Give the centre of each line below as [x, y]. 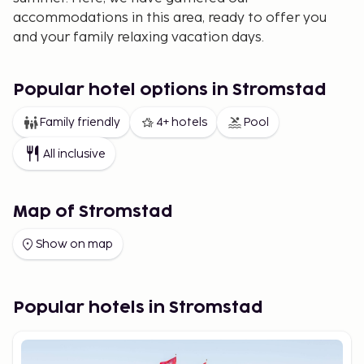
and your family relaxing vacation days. [139, 38]
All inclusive [74, 154]
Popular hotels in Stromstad [138, 308]
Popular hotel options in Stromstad [170, 90]
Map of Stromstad [93, 212]
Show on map [74, 244]
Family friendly [80, 122]
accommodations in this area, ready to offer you [170, 18]
